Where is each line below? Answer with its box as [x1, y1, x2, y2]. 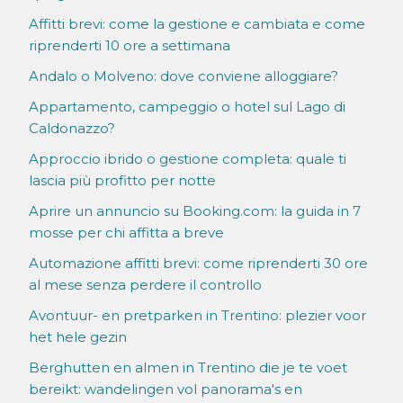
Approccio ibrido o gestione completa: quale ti [29, 150, 346, 168]
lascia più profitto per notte [29, 172, 216, 190]
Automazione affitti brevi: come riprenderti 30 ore [29, 255, 368, 273]
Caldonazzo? [29, 120, 115, 138]
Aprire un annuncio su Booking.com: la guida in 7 [29, 202, 361, 220]
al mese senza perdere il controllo [29, 276, 262, 294]
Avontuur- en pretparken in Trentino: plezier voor [29, 307, 366, 325]
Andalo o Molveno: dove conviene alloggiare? [29, 67, 338, 85]
